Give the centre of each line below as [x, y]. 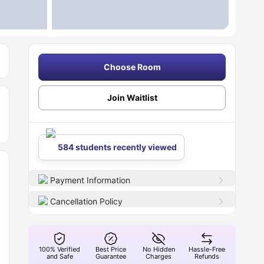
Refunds [207, 256]
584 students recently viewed [117, 147]
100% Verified [60, 249]
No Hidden [159, 249]
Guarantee [111, 256]
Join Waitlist [132, 98]
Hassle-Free [207, 249]
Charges [159, 256]
